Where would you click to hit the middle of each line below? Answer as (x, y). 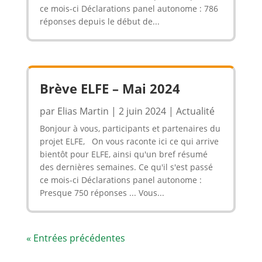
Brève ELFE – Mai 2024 (110, 88)
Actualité (195, 111)
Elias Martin (83, 111)
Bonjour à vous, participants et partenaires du (130, 128)
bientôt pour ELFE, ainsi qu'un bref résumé (123, 154)
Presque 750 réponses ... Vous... (102, 192)
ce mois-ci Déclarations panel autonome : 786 (129, 8)
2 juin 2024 (142, 111)
